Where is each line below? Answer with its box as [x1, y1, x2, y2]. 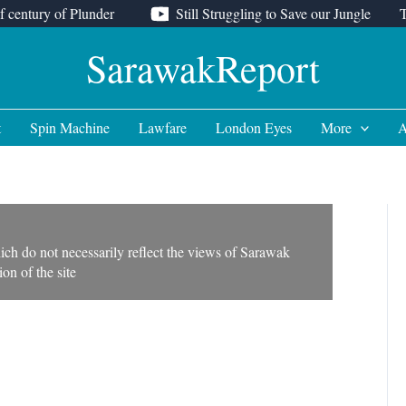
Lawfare [138, 118, 187, 137]
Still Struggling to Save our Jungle [175, 4, 371, 23]
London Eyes [215, 118, 292, 137]
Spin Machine [29, 118, 110, 137]
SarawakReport [86, 43, 320, 93]
